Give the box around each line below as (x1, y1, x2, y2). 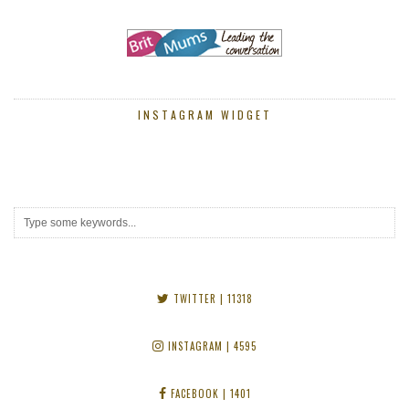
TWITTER (169, 291, 216, 307)
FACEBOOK (166, 386, 219, 402)
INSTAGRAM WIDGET (137, 107, 272, 123)
